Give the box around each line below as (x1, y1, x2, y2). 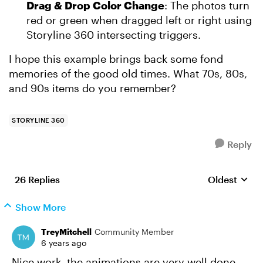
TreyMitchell (41, 226, 92, 237)
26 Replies (15, 173, 60, 185)
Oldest (208, 173, 237, 185)
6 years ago (41, 237, 86, 248)
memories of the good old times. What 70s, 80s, (9, 66, 247, 80)
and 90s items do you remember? (9, 81, 176, 95)
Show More (15, 201, 66, 213)
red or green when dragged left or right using (26, 13, 252, 26)
